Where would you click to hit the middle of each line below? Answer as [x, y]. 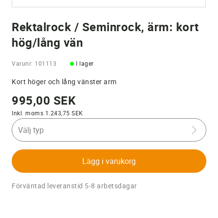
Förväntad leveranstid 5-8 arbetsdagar [74, 186]
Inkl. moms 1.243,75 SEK [47, 113]
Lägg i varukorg [109, 161]
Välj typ [31, 130]
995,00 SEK [44, 100]
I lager [85, 64]
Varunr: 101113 [34, 64]
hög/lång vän [47, 43]
